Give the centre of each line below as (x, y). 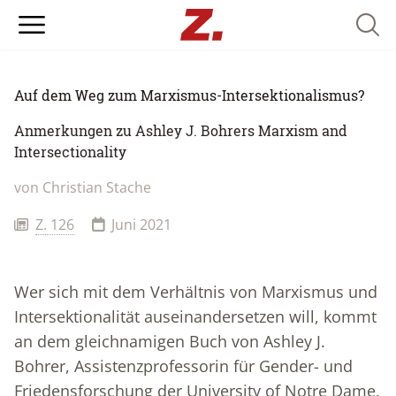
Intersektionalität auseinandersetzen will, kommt (195, 316)
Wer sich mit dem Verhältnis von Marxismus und (196, 292)
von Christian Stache (83, 187)
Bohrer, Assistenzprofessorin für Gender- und (183, 366)
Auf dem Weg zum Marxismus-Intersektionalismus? (189, 95)
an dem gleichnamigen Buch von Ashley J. (170, 341)
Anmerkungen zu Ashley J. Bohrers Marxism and (181, 130)
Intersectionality (70, 152)
